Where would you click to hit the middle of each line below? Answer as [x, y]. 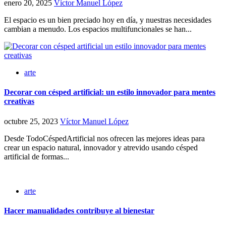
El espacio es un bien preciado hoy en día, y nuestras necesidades [108, 20]
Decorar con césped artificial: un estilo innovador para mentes [110, 92]
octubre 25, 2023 [32, 121]
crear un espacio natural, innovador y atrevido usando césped [101, 147]
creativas [19, 101]
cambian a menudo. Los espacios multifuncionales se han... [98, 29]
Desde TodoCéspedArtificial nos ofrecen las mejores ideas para [104, 138]
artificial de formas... [37, 156]
